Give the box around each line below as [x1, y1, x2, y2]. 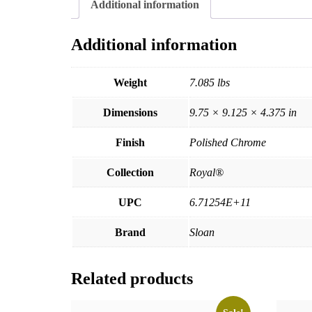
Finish [116, 136, 145, 148]
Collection [107, 166, 154, 178]
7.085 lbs [189, 76, 230, 88]
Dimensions [103, 106, 157, 118]
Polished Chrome [189, 136, 266, 148]
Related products [71, 269, 193, 288]
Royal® [189, 166, 224, 178]
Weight [114, 76, 147, 88]
